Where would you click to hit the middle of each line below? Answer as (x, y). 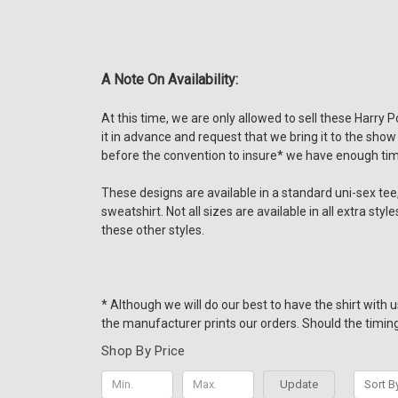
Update (299, 384)
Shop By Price (143, 350)
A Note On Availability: (170, 79)
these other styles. (153, 230)
